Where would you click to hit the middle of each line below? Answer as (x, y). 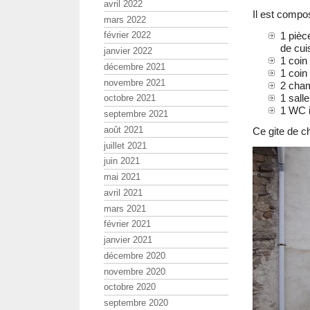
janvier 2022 (128, 51)
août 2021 (124, 129)
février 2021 (127, 224)
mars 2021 (125, 208)
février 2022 (127, 35)
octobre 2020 (130, 287)
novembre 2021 (135, 82)
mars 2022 (125, 19)
